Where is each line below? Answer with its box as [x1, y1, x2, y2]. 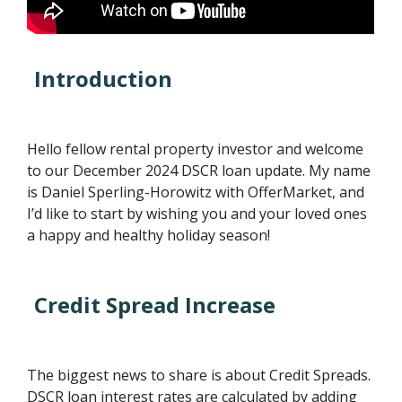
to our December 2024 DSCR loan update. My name [27, 160, 371, 180]
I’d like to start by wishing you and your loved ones [27, 203, 368, 223]
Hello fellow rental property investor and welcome [27, 138, 364, 159]
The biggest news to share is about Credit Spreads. [27, 364, 371, 385]
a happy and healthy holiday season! [27, 224, 271, 245]
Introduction [34, 63, 173, 93]
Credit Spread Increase [34, 289, 276, 319]
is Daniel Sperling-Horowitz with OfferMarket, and [27, 181, 365, 202]
